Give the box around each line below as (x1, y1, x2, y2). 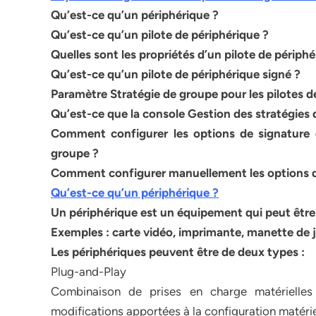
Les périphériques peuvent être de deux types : (51, 245, 305, 259)
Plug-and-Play (51, 265, 126, 279)
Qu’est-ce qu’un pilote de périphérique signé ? (51, 67, 300, 81)
